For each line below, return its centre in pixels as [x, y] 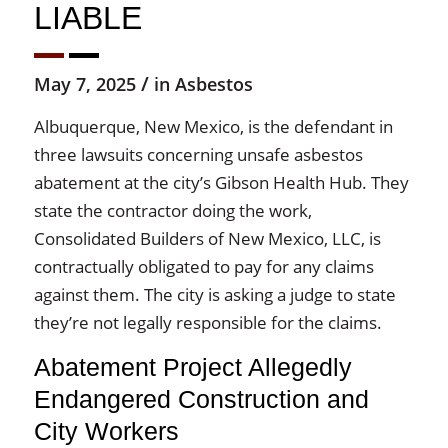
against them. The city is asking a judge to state [214, 294]
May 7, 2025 [84, 83]
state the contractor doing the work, [172, 210]
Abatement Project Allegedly [192, 367]
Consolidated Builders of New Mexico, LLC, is [207, 238]
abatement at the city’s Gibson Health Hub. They [221, 182]
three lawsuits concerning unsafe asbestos [198, 154]
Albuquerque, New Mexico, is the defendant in [213, 126]
